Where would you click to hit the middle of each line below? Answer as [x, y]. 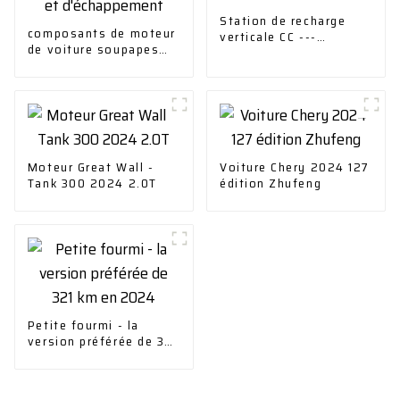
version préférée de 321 [103, 341]
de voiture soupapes [93, 49]
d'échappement [75, 81]
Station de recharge [283, 21]
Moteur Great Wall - [91, 167]
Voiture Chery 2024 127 [294, 167]
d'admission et [75, 65]
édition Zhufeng [271, 183]
